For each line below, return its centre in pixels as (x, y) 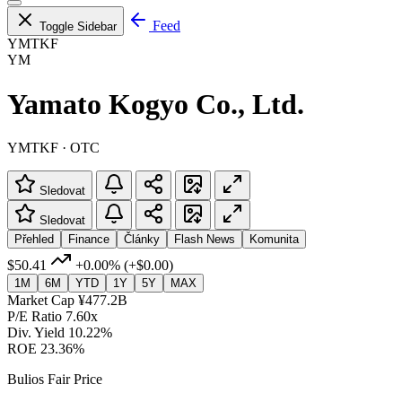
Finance (89, 239)
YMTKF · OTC (53, 147)
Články (142, 239)
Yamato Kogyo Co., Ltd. (156, 104)
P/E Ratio (35, 316)
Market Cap (41, 300)
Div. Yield (36, 332)
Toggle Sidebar (78, 27)
